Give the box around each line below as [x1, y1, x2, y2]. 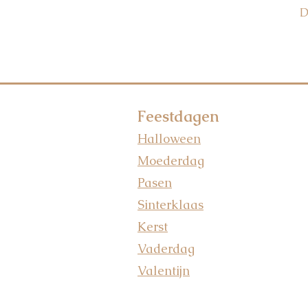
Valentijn [137, 263, 190, 278]
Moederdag [137, 153, 204, 168]
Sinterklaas [137, 197, 203, 212]
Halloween [137, 131, 201, 146]
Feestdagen [137, 107, 219, 126]
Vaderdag [137, 241, 195, 256]
